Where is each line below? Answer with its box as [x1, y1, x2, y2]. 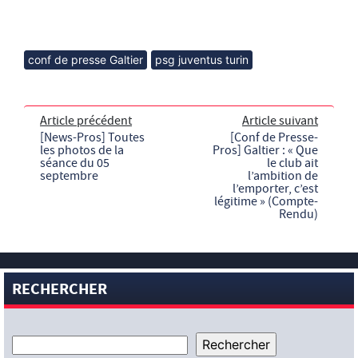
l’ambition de [248, 167, 318, 184]
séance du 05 [40, 154, 109, 171]
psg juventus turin [155, 52, 249, 66]
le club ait [267, 154, 318, 171]
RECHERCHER [12, 277, 107, 303]
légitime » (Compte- [214, 193, 318, 209]
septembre [40, 167, 98, 184]
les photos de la [40, 141, 124, 158]
